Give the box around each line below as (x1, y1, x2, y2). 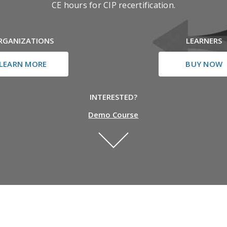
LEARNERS (186, 35, 222, 46)
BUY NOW (185, 59, 223, 69)
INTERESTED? (89, 92, 137, 102)
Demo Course (88, 109, 139, 120)
